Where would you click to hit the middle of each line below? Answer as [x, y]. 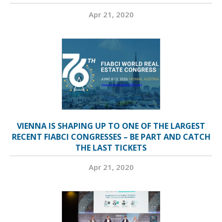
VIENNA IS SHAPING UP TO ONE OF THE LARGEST [111, 126]
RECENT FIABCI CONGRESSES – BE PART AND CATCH [111, 137]
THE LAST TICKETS [111, 148]
